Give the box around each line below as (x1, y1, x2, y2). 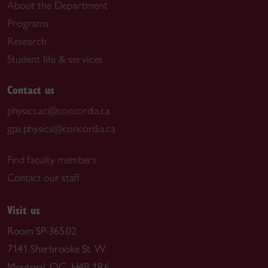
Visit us (7, 202, 40, 217)
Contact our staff (7, 171, 80, 185)
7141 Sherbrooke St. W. (7, 242, 107, 255)
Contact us (7, 81, 54, 97)
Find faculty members (7, 153, 96, 167)
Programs (7, 16, 49, 30)
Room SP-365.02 (7, 224, 77, 237)
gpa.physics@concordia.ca (7, 121, 115, 135)
